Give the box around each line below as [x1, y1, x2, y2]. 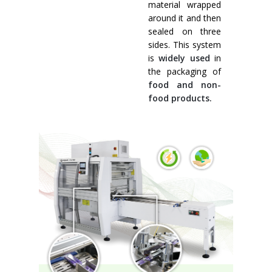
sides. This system [148, 39, 221, 50]
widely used [158, 52, 215, 64]
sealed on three [148, 25, 221, 37]
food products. [148, 92, 212, 104]
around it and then [148, 12, 221, 24]
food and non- [148, 79, 221, 90]
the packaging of [148, 66, 221, 77]
